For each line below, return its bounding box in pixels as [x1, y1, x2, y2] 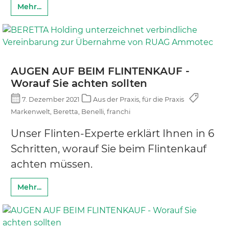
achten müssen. [11, 157, 93, 170]
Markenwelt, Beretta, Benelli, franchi [11, 107, 130, 116]
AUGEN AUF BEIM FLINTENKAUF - [11, 65, 190, 78]
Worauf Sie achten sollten [11, 77, 147, 90]
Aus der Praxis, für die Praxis [91, 95, 186, 103]
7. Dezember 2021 [20, 95, 82, 103]
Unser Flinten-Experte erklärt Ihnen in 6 [11, 127, 214, 140]
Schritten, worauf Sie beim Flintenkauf [11, 142, 207, 155]
